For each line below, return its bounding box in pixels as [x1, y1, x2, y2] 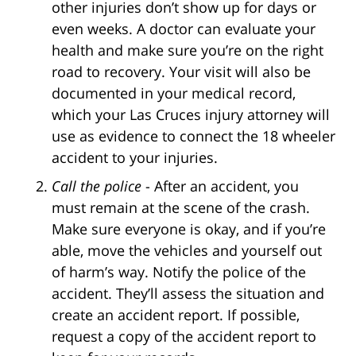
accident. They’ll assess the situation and [52, 283, 324, 303]
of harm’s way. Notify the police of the [52, 261, 306, 281]
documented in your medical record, [52, 83, 296, 103]
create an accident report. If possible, [52, 304, 300, 324]
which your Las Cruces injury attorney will [52, 104, 330, 124]
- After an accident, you [145, 176, 299, 195]
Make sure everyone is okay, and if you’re [52, 219, 326, 238]
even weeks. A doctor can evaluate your [52, 18, 315, 38]
